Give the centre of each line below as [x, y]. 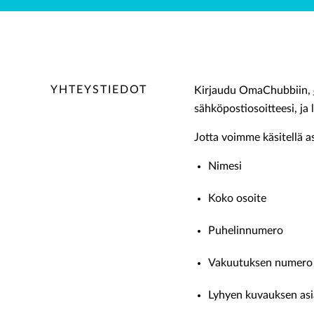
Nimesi [225, 166]
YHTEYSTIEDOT [99, 90]
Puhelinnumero [245, 231]
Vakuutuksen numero [260, 263]
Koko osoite [237, 198]
